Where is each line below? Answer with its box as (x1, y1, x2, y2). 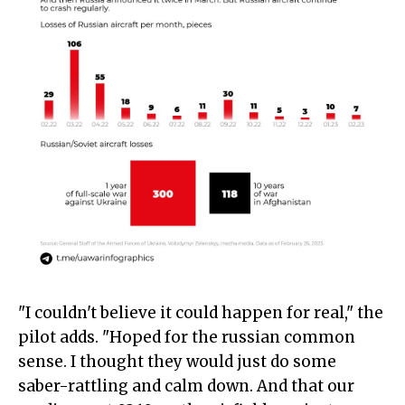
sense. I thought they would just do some (18, 352, 336, 372)
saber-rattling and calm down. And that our (18, 376, 354, 397)
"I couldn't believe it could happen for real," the (18, 303, 383, 324)
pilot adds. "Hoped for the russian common (18, 327, 355, 348)
